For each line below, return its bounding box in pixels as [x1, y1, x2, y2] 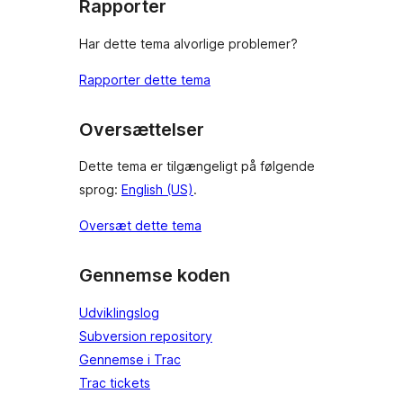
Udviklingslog [79, 305, 159, 320]
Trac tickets [79, 375, 150, 390]
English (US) [121, 182, 193, 198]
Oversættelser [79, 118, 204, 140]
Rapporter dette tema [79, 71, 210, 87]
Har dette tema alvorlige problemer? [79, 35, 298, 51]
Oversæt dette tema [79, 218, 201, 234]
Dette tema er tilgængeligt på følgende [79, 158, 315, 175]
